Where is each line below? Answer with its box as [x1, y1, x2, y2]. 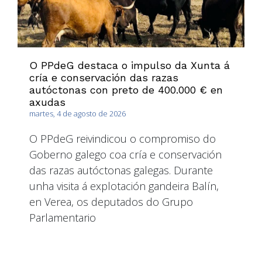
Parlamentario [29, 210, 96, 225]
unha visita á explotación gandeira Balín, [29, 178, 219, 193]
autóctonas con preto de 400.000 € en [29, 83, 223, 96]
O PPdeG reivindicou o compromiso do [29, 131, 216, 146]
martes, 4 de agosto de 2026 [29, 108, 126, 119]
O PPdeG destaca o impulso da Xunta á [29, 58, 230, 71]
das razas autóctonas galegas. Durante [29, 163, 213, 177]
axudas [29, 95, 65, 108]
